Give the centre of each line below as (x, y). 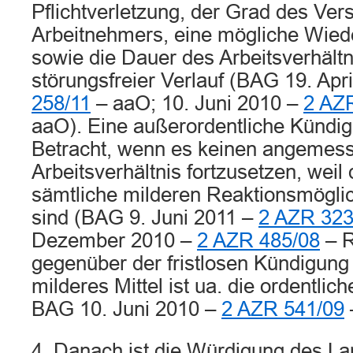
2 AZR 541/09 (283, 309)
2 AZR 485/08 (258, 240)
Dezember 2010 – (114, 240)
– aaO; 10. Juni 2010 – (197, 103)
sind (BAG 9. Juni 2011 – (145, 217)
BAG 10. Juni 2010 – (126, 309)
